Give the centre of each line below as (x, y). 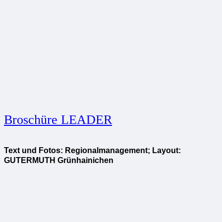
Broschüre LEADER (58, 120)
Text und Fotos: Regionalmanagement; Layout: (92, 151)
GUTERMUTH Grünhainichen (59, 161)
